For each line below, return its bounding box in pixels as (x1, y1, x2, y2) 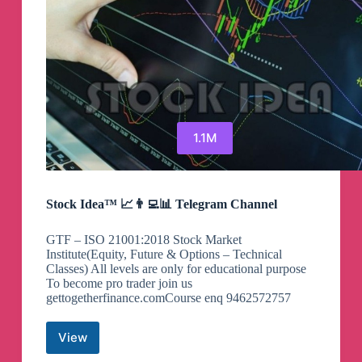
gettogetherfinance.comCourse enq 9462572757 (45, 290, 291, 305)
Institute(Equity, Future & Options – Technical (45, 246, 282, 261)
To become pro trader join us (45, 276, 192, 290)
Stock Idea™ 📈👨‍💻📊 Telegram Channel (45, 196, 277, 211)
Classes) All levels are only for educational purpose (45, 261, 306, 276)
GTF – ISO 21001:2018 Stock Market (45, 232, 242, 246)
